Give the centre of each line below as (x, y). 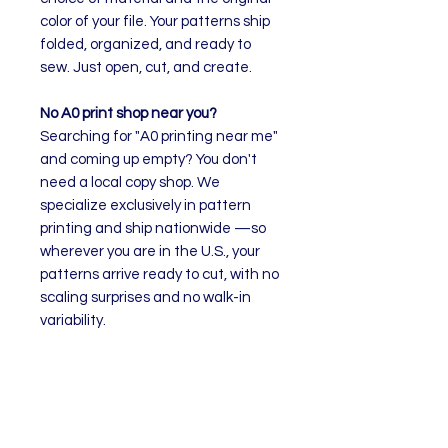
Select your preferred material (161, 389)
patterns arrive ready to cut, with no (159, 274)
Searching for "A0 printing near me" (159, 136)
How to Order (84, 366)
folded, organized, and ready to (145, 44)
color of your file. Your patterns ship (155, 21)
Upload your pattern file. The (155, 412)
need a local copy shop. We (130, 182)
